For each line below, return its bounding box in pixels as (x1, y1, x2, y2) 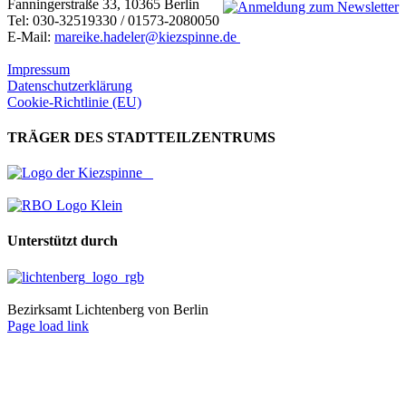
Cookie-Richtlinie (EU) (7, 93, 141, 110)
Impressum (7, 61, 70, 77)
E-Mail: (7, 28, 54, 44)
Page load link (7, 317, 89, 333)
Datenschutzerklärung (7, 77, 132, 93)
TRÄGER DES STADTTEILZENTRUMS (7, 129, 275, 145)
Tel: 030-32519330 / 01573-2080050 (7, 12, 219, 28)
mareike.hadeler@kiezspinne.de (54, 28, 240, 44)
